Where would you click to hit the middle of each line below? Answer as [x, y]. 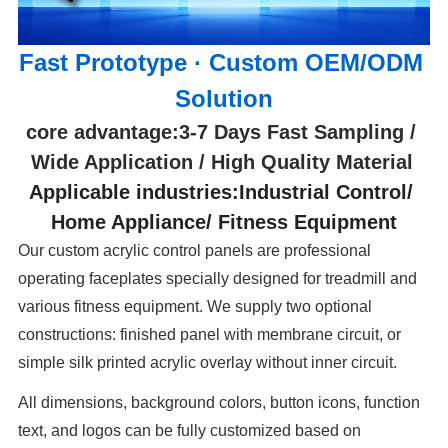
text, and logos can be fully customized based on [190, 431]
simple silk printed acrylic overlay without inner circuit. [208, 363]
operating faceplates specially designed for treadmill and [218, 279]
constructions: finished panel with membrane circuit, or [210, 335]
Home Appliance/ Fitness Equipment [224, 222]
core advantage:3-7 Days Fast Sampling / [224, 132]
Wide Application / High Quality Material [224, 162]
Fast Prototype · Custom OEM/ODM [224, 63]
